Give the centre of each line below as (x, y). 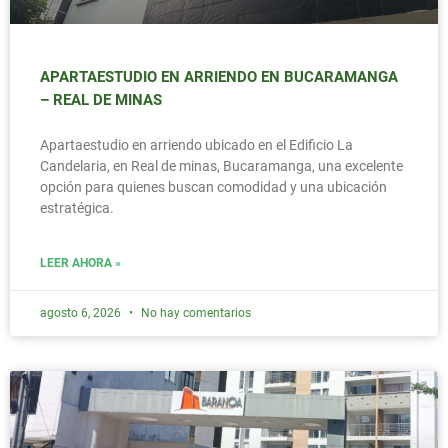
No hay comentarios (194, 313)
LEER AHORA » (80, 263)
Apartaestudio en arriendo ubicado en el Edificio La (196, 145)
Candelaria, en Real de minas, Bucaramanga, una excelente (221, 166)
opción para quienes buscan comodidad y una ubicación (213, 187)
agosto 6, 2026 (82, 313)
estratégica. (77, 208)
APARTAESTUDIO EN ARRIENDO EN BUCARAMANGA (219, 77)
